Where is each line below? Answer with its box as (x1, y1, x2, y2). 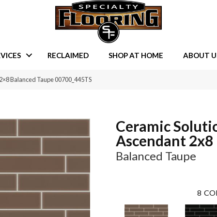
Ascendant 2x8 (116, 132, 213, 150)
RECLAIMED (47, 50, 89, 60)
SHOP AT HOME (108, 50, 163, 60)
